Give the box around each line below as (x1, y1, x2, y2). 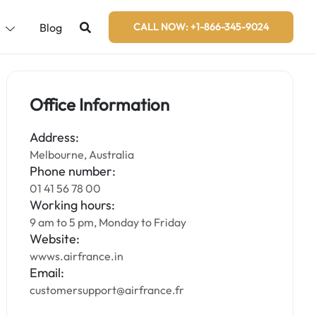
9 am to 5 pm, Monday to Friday (30, 215, 187, 229)
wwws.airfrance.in (30, 249, 124, 263)
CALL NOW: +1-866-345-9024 (133, 20, 269, 33)
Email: (30, 265, 65, 281)
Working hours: (30, 197, 116, 213)
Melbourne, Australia (30, 147, 135, 162)
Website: (30, 231, 80, 247)
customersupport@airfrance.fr (30, 283, 185, 297)
